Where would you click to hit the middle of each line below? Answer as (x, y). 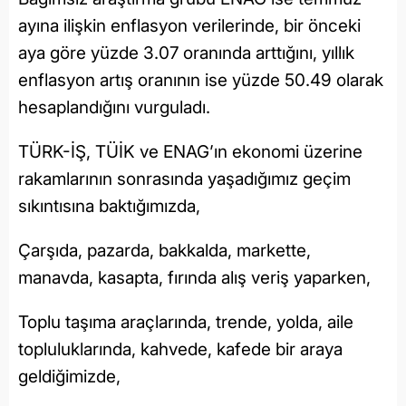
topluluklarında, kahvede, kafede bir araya (180, 349)
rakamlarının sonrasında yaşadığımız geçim (184, 179)
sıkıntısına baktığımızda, (109, 206)
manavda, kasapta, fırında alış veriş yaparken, (194, 277)
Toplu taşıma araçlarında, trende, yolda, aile (186, 322)
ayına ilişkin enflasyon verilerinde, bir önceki (189, 25)
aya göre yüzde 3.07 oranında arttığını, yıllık (186, 53)
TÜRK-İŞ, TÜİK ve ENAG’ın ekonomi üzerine (190, 151)
